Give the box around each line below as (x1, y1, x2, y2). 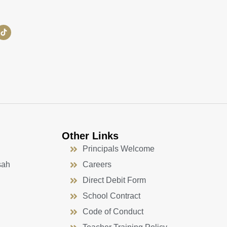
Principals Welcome (83, 144, 155, 154)
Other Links (62, 130, 119, 142)
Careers (83, 160, 112, 169)
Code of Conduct (83, 207, 144, 216)
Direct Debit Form (83, 176, 146, 185)
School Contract (83, 192, 141, 201)
